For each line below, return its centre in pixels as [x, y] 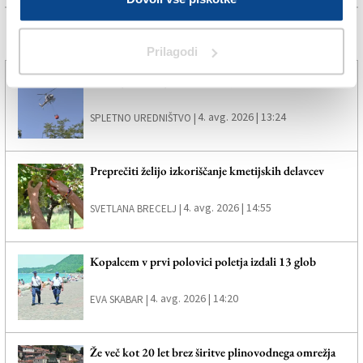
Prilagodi [173, 51]
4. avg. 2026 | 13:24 [241, 117]
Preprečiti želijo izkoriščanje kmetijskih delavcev [207, 171]
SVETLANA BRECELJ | [135, 209]
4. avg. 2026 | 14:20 [194, 298]
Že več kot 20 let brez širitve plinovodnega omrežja [212, 352]
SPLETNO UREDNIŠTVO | [143, 118]
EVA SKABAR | [119, 299]
